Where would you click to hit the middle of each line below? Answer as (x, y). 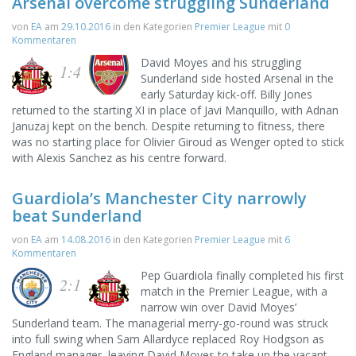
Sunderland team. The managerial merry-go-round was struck (170, 323)
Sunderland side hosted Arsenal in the (237, 78)
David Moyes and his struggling (221, 62)
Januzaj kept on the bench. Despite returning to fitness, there (168, 126)
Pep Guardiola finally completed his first (242, 275)
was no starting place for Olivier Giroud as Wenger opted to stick (178, 142)
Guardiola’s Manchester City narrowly (159, 198)
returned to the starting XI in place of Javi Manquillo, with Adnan (175, 110)
